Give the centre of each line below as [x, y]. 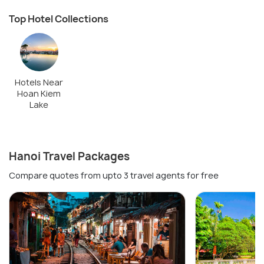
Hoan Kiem [39, 94]
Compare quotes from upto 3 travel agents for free [114, 176]
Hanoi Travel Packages [69, 157]
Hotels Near [39, 82]
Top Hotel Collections [59, 19]
